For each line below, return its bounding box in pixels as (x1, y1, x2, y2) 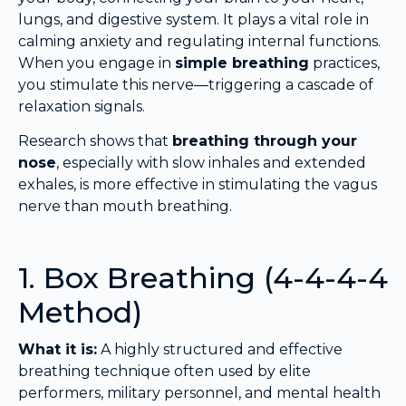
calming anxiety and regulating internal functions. (18, 33, 381, 51)
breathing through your (172, 132, 357, 150)
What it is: (18, 341, 97, 359)
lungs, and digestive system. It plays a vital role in (18, 11, 369, 29)
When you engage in (18, 54, 175, 72)
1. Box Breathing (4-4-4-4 (18, 260, 388, 296)
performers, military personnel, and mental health (18, 384, 381, 402)
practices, (309, 54, 380, 72)
